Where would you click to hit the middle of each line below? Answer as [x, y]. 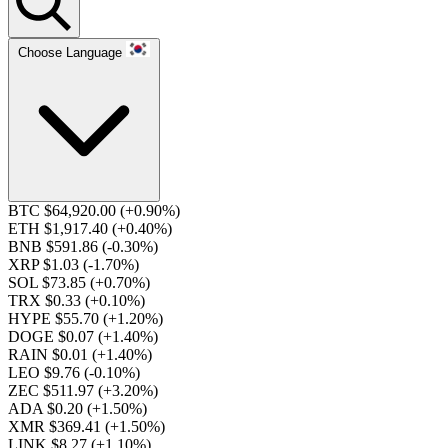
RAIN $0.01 [50, 354]
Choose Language [70, 52]
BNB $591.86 [55, 246]
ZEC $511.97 [53, 390]
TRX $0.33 [46, 300]
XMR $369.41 [56, 426]
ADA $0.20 [47, 408]
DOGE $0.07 [53, 336]
